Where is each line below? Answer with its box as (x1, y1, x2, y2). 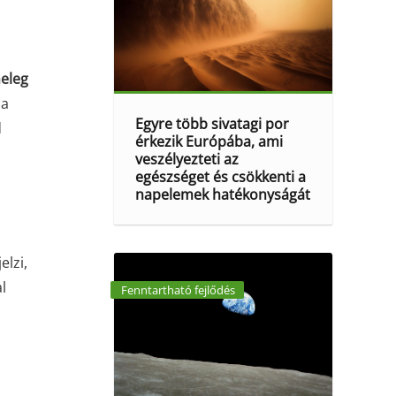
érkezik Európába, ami (135, 132, 284, 151)
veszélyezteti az (135, 149, 240, 169)
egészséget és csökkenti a (135, 167, 307, 187)
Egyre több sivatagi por (135, 114, 290, 133)
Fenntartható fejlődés (120, 282, 235, 298)
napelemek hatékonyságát (135, 185, 311, 204)
